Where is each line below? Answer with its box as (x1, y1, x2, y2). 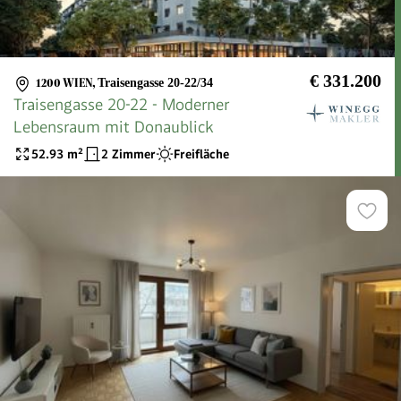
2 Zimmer (101, 146, 156, 161)
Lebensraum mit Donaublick (13, 117, 214, 137)
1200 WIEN (36, 76, 92, 90)
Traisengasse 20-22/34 (98, 76, 213, 90)
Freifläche (174, 146, 229, 161)
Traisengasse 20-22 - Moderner (13, 95, 230, 115)
